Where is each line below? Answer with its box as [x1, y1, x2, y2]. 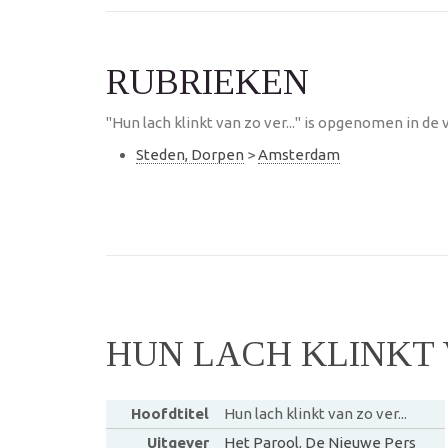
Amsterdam [258, 146, 340, 163]
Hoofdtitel [130, 405, 209, 422]
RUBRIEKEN [106, 62, 309, 102]
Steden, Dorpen [136, 146, 244, 163]
